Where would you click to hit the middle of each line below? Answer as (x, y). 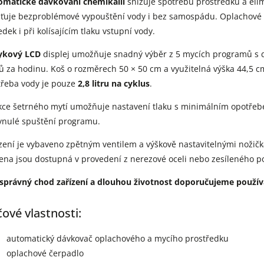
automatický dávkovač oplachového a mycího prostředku (118, 239)
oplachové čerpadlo (45, 253)
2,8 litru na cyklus (114, 84)
